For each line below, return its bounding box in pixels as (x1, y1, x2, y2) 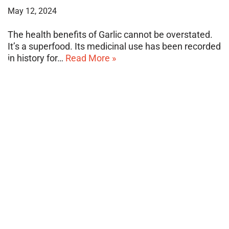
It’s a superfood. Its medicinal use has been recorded (8, 40, 221, 52)
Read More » (65, 52, 116, 63)
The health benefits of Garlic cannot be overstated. (8, 29, 213, 40)
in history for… (8, 52, 65, 63)
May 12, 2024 (8, 6, 57, 16)
